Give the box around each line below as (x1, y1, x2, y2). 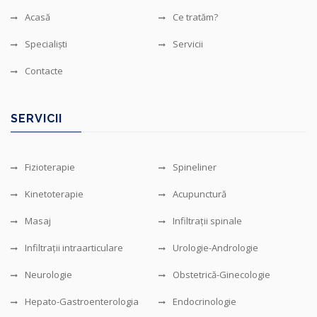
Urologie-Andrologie (173, 241, 258, 254)
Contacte (25, 64, 63, 77)
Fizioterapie (25, 160, 75, 173)
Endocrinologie (173, 294, 236, 308)
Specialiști (25, 37, 67, 50)
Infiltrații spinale (173, 214, 242, 227)
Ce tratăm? (173, 10, 218, 23)
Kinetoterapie (25, 187, 83, 200)
